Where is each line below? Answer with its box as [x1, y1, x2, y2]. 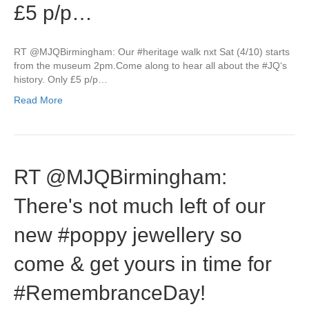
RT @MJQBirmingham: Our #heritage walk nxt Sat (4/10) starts [14, 46, 290, 57]
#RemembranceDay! [14, 281, 206, 304]
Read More [14, 94, 63, 106]
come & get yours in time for [14, 252, 272, 275]
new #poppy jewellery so [14, 223, 242, 246]
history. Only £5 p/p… [14, 74, 108, 85]
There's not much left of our [14, 195, 266, 217]
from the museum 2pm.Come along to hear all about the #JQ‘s [14, 60, 287, 71]
